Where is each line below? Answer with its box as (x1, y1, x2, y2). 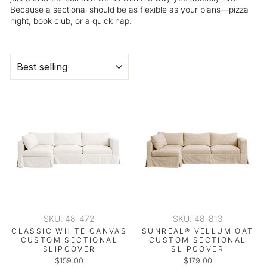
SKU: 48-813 (173, 213, 223, 223)
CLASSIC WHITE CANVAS (11, 226, 128, 235)
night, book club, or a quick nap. (10, 15, 132, 26)
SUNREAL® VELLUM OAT (141, 226, 254, 235)
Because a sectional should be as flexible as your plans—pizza (10, 4, 249, 14)
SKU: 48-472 (44, 213, 95, 223)
